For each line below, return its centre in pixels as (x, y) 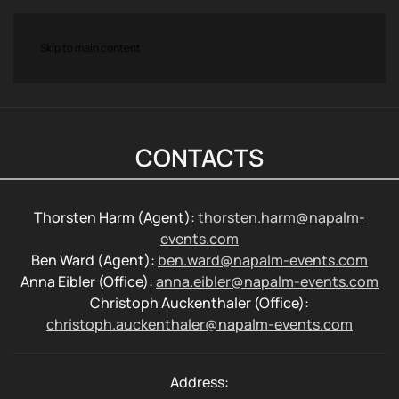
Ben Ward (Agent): (94, 261)
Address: (199, 383)
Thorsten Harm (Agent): (116, 218)
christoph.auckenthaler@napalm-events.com (199, 325)
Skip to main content (90, 48)
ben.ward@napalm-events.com (263, 261)
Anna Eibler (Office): (88, 282)
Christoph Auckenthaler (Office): (199, 303)
